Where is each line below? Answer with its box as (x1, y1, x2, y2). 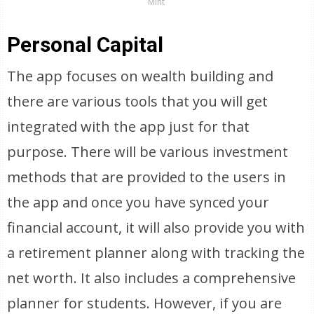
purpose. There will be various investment (7, 142, 289, 161)
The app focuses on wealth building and (7, 67, 274, 86)
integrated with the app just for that (7, 117, 250, 136)
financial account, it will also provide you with (7, 218, 306, 237)
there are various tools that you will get (7, 92, 268, 111)
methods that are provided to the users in (7, 168, 287, 186)
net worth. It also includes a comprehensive (7, 268, 296, 287)
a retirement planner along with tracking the (7, 243, 306, 262)
